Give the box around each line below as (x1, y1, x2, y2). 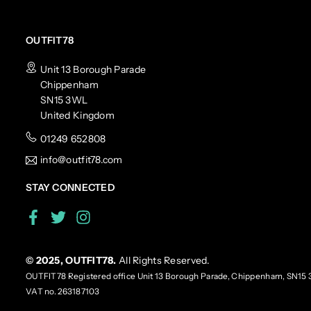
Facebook (40, 210, 84, 222)
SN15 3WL (40, 94, 88, 106)
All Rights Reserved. (119, 254, 210, 267)
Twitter (65, 210, 98, 222)
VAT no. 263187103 (26, 286, 100, 297)
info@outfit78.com (40, 153, 123, 166)
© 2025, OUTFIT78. (26, 254, 119, 267)
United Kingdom (40, 109, 115, 121)
